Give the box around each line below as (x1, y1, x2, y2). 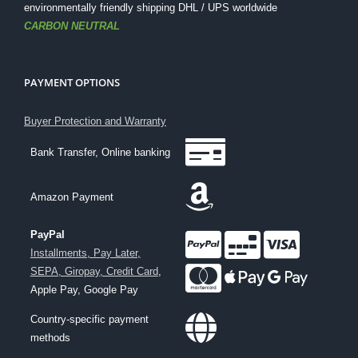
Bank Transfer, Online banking (30, 145, 170, 158)
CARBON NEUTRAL (24, 19, 120, 32)
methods (30, 331, 70, 344)
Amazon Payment (30, 190, 113, 203)
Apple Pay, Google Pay (30, 283, 138, 296)
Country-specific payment (30, 312, 149, 325)
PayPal (30, 228, 65, 241)
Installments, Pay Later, (30, 246, 141, 259)
